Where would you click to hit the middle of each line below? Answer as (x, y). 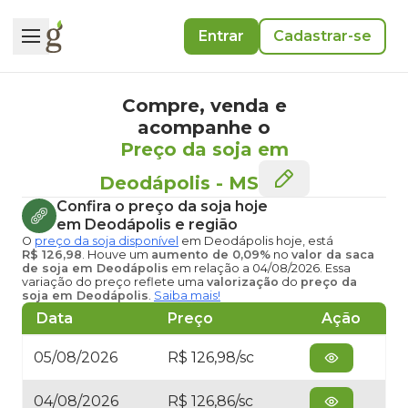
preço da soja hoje (198, 206)
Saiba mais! (187, 296)
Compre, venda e (204, 106)
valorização (243, 282)
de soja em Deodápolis (95, 268)
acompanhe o (204, 127)
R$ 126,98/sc (211, 357)
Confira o (92, 206)
